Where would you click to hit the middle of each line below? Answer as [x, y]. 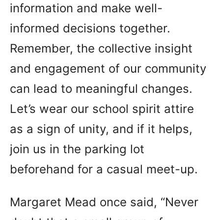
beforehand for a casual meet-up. [104, 169]
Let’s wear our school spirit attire [102, 109]
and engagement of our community [108, 69]
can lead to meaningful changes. [101, 89]
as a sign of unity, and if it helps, [101, 129]
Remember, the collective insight [101, 48]
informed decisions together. [90, 28]
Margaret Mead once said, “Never [104, 202]
